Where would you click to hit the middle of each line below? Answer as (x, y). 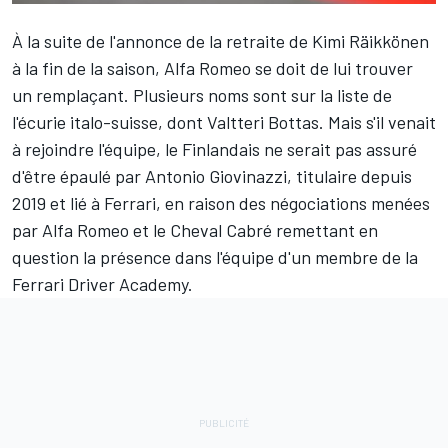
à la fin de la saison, (88, 67)
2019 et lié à (58, 202)
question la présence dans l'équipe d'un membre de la (215, 256)
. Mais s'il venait (377, 121)
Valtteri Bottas (263, 121)
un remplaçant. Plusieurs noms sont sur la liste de (202, 94)
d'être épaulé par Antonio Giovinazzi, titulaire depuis (212, 175)
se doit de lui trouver (332, 67)
